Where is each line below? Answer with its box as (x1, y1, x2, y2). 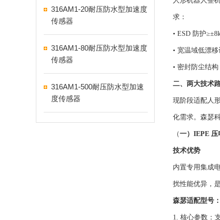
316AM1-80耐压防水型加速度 (51, 44, 147, 52)
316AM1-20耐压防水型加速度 (51, 5, 147, 13)
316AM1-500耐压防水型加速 (51, 82, 144, 91)
